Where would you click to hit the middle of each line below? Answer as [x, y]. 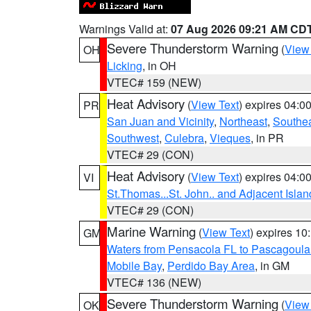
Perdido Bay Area [211, 266]
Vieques [230, 138]
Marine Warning [151, 231]
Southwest [133, 138]
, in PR [267, 138]
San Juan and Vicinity [160, 121]
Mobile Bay [134, 266]
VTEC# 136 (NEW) [154, 282]
